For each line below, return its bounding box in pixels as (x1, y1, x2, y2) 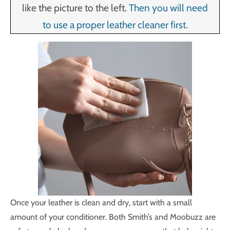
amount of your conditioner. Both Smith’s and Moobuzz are (10, 212, 216, 222)
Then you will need (129, 2, 208, 14)
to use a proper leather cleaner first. (42, 18, 188, 31)
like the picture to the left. (22, 2, 129, 14)
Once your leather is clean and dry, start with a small (10, 198, 192, 207)
